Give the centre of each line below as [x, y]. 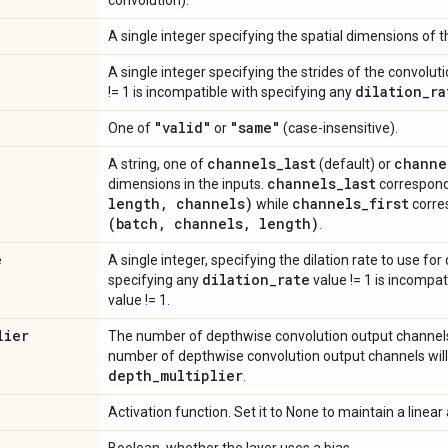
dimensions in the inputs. [187, 184]
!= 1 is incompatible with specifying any [231, 92]
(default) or [355, 164]
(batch [133, 223]
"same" [255, 127]
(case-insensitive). [339, 128]
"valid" [182, 127]
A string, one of [157, 164]
